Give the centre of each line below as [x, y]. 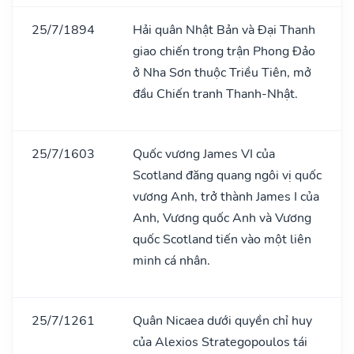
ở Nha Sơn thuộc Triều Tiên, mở [222, 72]
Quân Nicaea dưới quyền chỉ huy [222, 320]
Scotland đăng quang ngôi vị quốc [227, 175]
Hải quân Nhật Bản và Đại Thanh [224, 30]
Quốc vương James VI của [204, 154]
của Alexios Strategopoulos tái [220, 342]
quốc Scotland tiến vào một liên [222, 239]
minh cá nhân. [171, 260]
